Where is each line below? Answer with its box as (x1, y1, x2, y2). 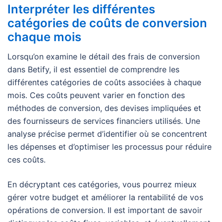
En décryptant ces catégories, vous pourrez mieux (7, 179, 197, 190)
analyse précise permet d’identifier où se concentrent (7, 129, 207, 139)
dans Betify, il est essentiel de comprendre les (7, 64, 179, 75)
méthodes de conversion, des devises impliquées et (7, 103, 201, 113)
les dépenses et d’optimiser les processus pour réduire (7, 142, 212, 152)
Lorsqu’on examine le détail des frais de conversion (7, 52, 200, 62)
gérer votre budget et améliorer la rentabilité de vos (7, 192, 203, 203)
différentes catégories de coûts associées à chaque (7, 77, 201, 88)
